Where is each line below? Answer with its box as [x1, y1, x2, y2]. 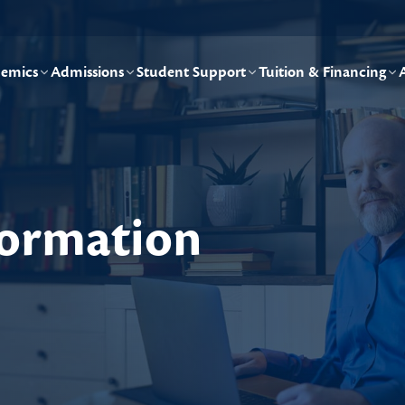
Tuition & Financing [259, 61, 386, 82]
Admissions [51, 61, 124, 82]
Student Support [137, 61, 246, 82]
